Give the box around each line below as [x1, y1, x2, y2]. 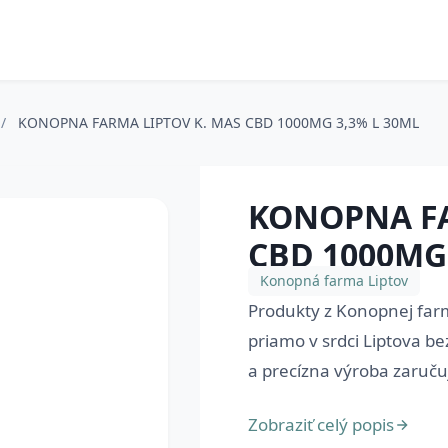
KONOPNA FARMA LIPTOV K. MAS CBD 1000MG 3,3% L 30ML [18, 113, 419, 132]
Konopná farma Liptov [260, 271, 408, 290]
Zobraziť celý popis [248, 413, 394, 436]
